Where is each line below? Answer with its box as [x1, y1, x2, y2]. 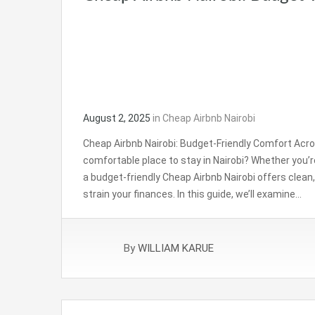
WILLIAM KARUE [138, 242, 214, 255]
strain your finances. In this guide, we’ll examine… [83, 188, 302, 200]
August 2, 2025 [83, 112, 150, 124]
